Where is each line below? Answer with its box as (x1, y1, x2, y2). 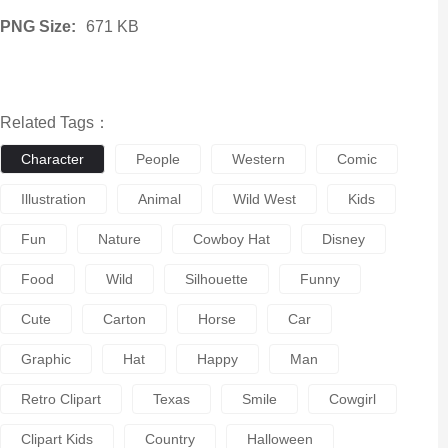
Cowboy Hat (192, 231, 270, 247)
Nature (97, 231, 141, 247)
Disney (321, 231, 365, 247)
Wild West (232, 191, 296, 207)
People (135, 151, 180, 167)
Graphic (20, 351, 71, 367)
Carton (102, 311, 146, 327)
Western (231, 151, 285, 167)
